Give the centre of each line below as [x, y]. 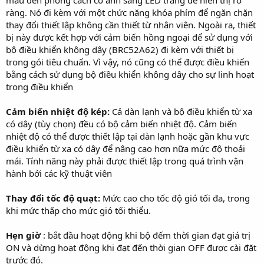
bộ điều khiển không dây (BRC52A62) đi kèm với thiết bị [120, 49]
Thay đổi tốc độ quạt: [54, 198]
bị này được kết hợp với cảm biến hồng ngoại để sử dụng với [129, 37]
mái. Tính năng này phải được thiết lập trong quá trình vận [125, 161]
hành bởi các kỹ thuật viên [59, 173]
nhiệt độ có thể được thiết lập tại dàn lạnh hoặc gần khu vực [128, 136]
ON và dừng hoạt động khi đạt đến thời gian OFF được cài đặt [131, 247]
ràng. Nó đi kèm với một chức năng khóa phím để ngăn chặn [129, 12]
